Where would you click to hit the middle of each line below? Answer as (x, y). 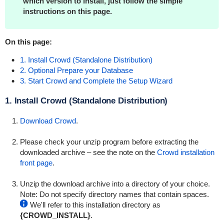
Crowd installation (185, 152)
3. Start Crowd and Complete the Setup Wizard (96, 81)
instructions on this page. (67, 11)
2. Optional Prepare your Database (76, 70)
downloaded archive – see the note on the (88, 152)
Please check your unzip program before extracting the (109, 142)
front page (36, 163)
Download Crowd (48, 121)
